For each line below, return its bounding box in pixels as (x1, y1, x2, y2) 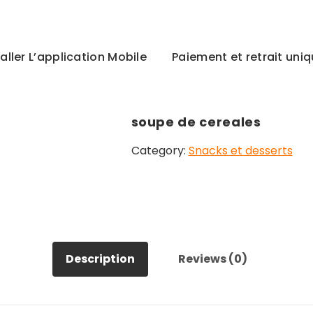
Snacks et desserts (188, 143, 293, 159)
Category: (131, 143, 189, 159)
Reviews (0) (178, 251, 247, 268)
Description (66, 251, 135, 268)
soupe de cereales (131, 113, 261, 131)
